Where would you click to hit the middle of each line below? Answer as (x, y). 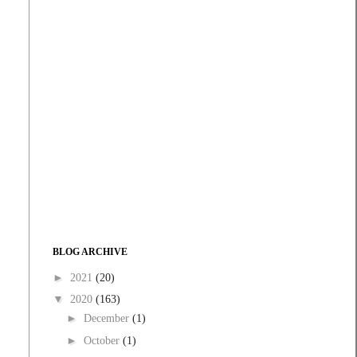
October (103, 340)
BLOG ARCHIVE (90, 252)
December (108, 319)
